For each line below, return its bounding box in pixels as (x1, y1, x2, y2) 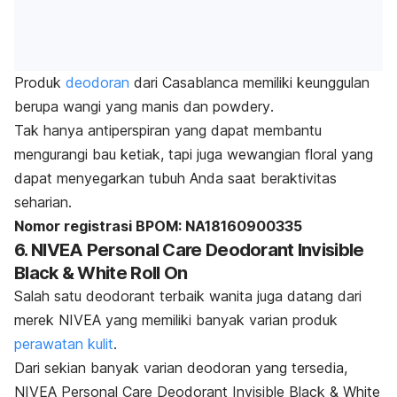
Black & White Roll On (14, 262, 188, 284)
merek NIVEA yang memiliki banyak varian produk (14, 311, 338, 330)
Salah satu (14, 287, 86, 306)
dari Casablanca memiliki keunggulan (129, 74, 370, 92)
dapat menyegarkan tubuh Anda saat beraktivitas (14, 169, 337, 188)
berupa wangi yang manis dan (14, 97, 213, 116)
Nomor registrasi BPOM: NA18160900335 (14, 217, 302, 236)
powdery (213, 97, 270, 116)
